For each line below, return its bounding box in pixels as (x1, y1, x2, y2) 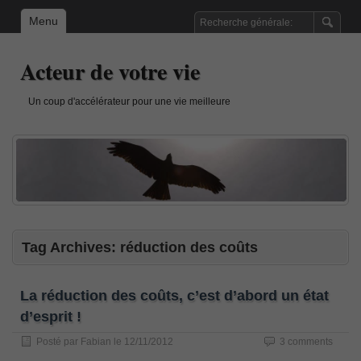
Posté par (36, 335, 81, 347)
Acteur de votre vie (20, 55, 200, 88)
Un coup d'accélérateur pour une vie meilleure (28, 96, 230, 107)
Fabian (81, 335, 111, 347)
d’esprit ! (20, 308, 81, 325)
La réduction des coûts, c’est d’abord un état (20, 287, 329, 304)
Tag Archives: (22, 239, 120, 255)
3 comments (280, 335, 333, 347)
